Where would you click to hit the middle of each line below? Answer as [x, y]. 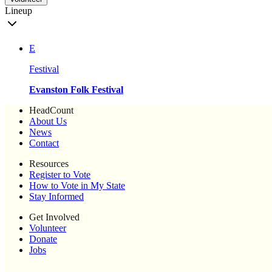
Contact [44, 143]
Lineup [19, 11]
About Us [48, 121]
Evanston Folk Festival [76, 90]
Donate [43, 239]
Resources [49, 164]
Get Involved [54, 217]
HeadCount [51, 110]
